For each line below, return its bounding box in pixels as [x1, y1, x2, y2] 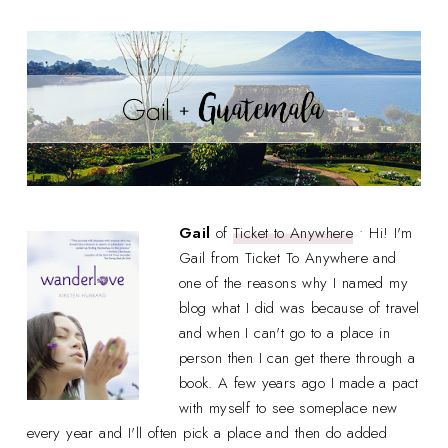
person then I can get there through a [178, 347, 416, 370]
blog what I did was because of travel [178, 297, 420, 320]
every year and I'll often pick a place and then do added [26, 422, 388, 445]
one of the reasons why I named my [178, 272, 409, 295]
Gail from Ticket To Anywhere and [178, 247, 397, 270]
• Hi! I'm [353, 222, 413, 245]
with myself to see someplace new [178, 397, 398, 420]
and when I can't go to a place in [178, 322, 391, 345]
